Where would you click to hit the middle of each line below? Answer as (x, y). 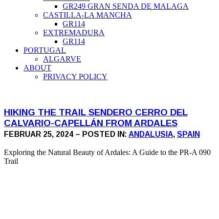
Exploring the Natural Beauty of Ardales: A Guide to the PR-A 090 (107, 153)
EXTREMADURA (74, 33)
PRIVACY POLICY (75, 77)
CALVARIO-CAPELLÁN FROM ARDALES (91, 123)
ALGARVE (62, 59)
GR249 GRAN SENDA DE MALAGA (126, 6)
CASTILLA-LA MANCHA (88, 15)
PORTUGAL (45, 50)
